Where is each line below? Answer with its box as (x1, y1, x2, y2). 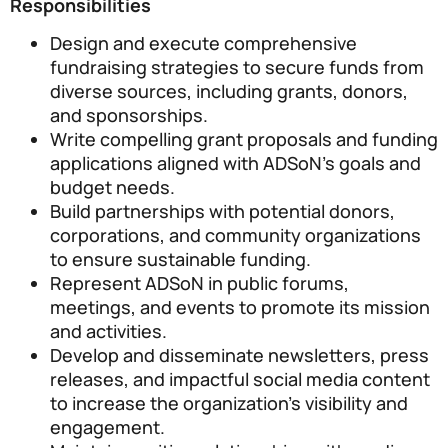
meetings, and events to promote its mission (50, 295, 430, 320)
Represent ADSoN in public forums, (50, 271, 349, 296)
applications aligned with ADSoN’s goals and (50, 151, 421, 176)
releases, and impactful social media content (50, 367, 430, 392)
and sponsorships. (50, 103, 208, 128)
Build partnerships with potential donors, (50, 199, 395, 224)
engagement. (50, 415, 165, 440)
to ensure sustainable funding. (50, 247, 311, 272)
